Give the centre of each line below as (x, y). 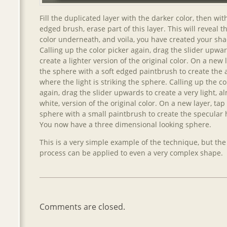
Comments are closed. (82, 206)
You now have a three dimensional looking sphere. (125, 124)
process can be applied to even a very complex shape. (131, 153)
